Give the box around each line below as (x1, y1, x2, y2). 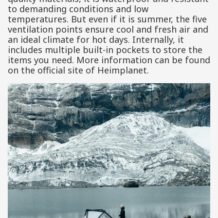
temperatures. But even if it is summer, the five (8, 13, 207, 25)
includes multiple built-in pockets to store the (8, 44, 202, 56)
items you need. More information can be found (8, 54, 210, 66)
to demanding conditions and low (8, 3, 148, 15)
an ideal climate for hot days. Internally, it (8, 34, 184, 46)
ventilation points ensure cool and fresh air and (8, 23, 208, 36)
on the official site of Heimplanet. (8, 64, 149, 76)
